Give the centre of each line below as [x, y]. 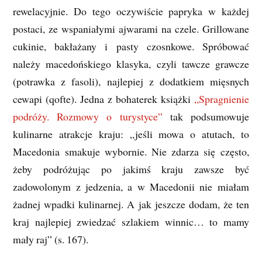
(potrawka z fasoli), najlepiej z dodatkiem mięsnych [131, 81]
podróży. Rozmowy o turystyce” [88, 116]
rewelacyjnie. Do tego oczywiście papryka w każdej [131, 11]
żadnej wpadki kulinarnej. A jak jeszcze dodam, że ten [131, 204]
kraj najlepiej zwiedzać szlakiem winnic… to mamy [131, 221]
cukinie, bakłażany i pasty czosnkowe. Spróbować [131, 46]
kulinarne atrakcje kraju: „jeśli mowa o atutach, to [131, 134]
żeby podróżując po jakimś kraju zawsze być [131, 169]
